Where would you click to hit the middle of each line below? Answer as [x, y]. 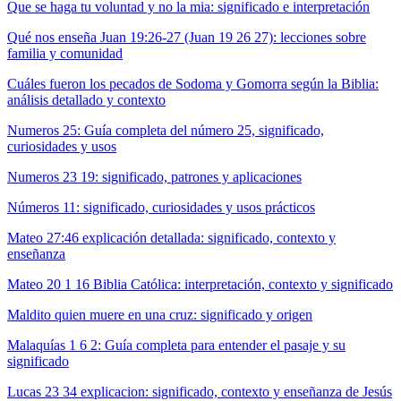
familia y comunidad [65, 54]
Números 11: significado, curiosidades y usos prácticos [161, 208]
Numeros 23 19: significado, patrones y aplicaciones [154, 177]
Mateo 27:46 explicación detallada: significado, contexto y [171, 238]
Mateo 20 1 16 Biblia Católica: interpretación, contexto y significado [200, 285]
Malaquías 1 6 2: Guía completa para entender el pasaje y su [176, 346]
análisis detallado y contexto [86, 100]
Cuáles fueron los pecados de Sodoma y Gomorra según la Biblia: [193, 84]
